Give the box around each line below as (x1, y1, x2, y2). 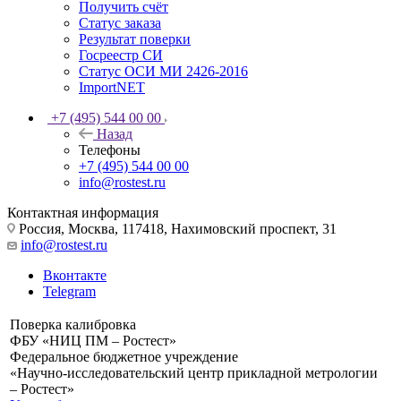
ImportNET (79, 80, 145, 96)
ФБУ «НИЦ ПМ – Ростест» (10, 333, 176, 349)
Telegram (43, 284, 96, 300)
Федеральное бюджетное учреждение (10, 349, 238, 365)
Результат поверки (79, 31, 191, 47)
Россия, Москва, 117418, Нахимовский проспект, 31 (15, 221, 337, 237)
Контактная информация (7, 205, 158, 221)
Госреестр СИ (79, 47, 163, 64)
